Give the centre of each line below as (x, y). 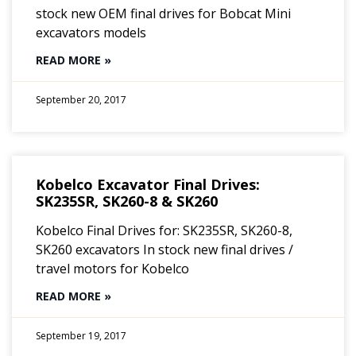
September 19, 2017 (81, 335)
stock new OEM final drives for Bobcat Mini (163, 13)
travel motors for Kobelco (112, 268)
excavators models (91, 32)
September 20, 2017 (81, 99)
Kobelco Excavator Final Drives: (148, 184)
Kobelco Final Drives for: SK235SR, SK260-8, (164, 230)
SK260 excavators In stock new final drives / (164, 249)
